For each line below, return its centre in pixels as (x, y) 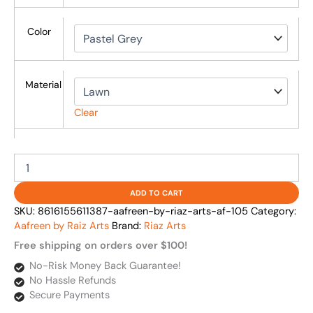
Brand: (128, 226)
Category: (274, 212)
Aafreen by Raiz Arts (61, 226)
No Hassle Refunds (72, 280)
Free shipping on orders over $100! (101, 246)
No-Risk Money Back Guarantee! (105, 265)
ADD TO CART (156, 193)
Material (43, 85)
